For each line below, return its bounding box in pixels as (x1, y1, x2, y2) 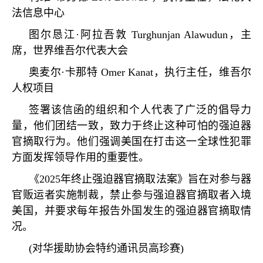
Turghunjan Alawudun (127, 29, 228, 41)
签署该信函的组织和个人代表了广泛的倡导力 (28, 104, 251, 116)
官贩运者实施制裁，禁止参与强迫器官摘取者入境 (12, 189, 251, 201)
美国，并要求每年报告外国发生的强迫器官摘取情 (12, 205, 251, 217)
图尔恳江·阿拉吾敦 (28, 29, 127, 41)
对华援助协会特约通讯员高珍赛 (32, 242, 180, 254)
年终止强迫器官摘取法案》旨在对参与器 (60, 173, 252, 185)
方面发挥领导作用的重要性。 (12, 151, 149, 163)
